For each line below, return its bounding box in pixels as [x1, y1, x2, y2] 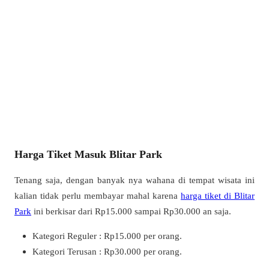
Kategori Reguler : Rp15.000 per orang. [32, 231, 182, 241]
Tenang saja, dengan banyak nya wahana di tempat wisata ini [14, 175, 255, 186]
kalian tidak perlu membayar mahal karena [14, 190, 181, 201]
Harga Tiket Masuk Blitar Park [14, 148, 162, 161]
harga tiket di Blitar [181, 190, 255, 201]
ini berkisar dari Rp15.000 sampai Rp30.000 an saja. [31, 206, 231, 217]
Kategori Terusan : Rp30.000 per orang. [32, 246, 182, 257]
